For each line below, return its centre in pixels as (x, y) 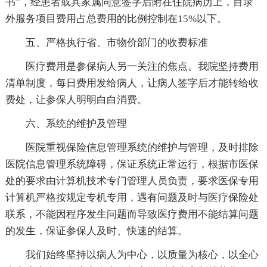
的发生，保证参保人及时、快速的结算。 (96, 231)
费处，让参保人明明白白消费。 (76, 100)
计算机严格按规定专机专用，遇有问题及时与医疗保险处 (132, 197)
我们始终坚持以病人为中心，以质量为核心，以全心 (142, 254)
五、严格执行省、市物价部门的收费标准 (117, 42)
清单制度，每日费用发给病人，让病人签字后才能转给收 (132, 83)
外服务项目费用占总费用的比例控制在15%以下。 (116, 18)
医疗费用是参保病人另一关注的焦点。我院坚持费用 (142, 66)
